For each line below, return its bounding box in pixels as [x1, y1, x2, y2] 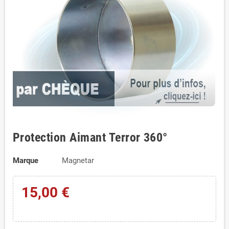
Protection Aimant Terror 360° [13, 130, 168, 145]
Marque [13, 155, 38, 165]
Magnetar [61, 155, 94, 165]
